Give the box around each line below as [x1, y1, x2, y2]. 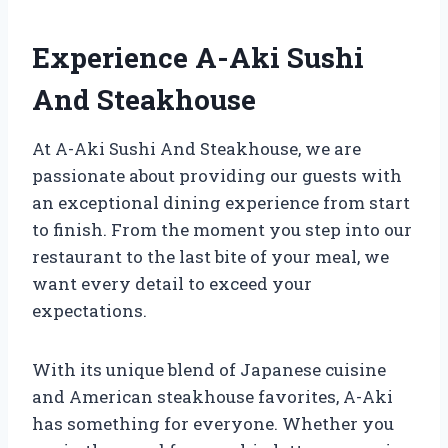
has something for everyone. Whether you [32, 411, 394, 435]
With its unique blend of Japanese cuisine [32, 357, 386, 381]
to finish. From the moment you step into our [32, 217, 412, 241]
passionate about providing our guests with [32, 163, 402, 187]
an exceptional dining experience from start [32, 190, 410, 214]
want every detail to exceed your [32, 271, 312, 295]
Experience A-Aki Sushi [32, 38, 364, 76]
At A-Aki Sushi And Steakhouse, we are [32, 136, 361, 160]
